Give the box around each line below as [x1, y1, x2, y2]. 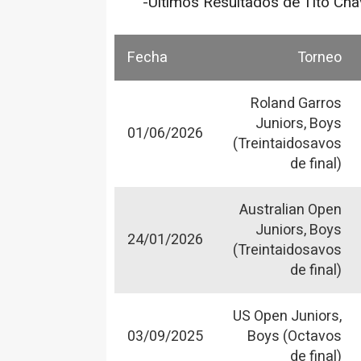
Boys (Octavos [247, 325, 342, 347]
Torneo [297, 46, 342, 68]
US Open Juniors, [233, 305, 342, 327]
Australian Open [239, 198, 342, 221]
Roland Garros [251, 92, 342, 114]
